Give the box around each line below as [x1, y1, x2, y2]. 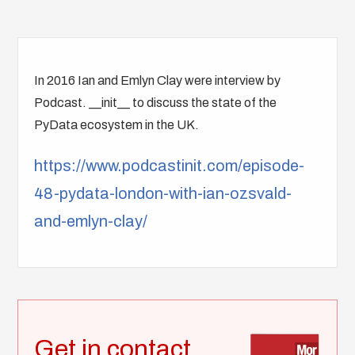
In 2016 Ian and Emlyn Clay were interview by [34, 74, 281, 88]
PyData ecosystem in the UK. [34, 118, 200, 132]
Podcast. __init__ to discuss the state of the [34, 96, 277, 110]
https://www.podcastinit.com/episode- [34, 157, 305, 175]
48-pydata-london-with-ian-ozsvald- [34, 185, 292, 203]
